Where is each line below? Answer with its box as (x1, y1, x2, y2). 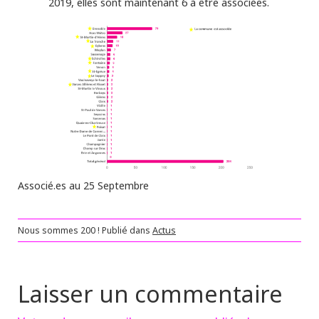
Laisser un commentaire (18, 278, 283, 310)
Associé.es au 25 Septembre (18, 179, 149, 193)
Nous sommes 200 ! (18, 224, 102, 237)
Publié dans (102, 224, 152, 237)
